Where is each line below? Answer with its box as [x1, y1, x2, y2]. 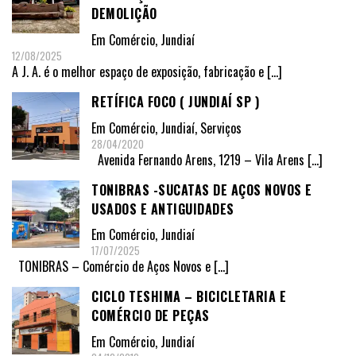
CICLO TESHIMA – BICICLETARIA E [91, 287, 286, 307]
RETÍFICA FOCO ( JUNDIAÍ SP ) [91, 91, 259, 111]
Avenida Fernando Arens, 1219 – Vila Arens [91, 149, 308, 169]
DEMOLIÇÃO [91, 4, 157, 24]
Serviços [200, 118, 242, 137]
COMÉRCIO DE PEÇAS [91, 306, 210, 326]
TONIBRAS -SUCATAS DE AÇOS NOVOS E [91, 180, 312, 199]
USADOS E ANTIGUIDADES [91, 199, 234, 219]
